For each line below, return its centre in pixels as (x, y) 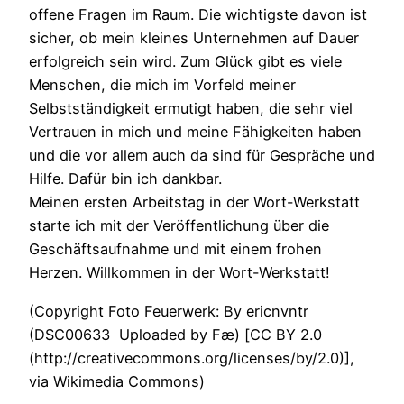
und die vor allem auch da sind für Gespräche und (202, 156)
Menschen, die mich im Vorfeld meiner (162, 85)
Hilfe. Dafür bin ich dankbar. (125, 179)
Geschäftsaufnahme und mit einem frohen (175, 249)
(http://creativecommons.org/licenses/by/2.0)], (192, 358)
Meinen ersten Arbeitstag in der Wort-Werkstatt (194, 202)
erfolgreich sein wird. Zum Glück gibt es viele (185, 62)
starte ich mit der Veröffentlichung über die (179, 226)
